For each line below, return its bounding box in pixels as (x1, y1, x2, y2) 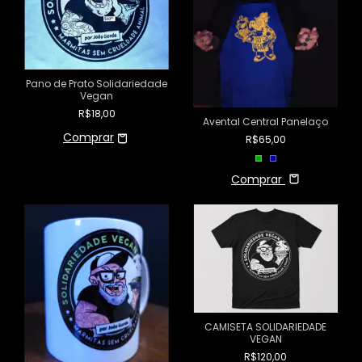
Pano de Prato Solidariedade (26, 77, 167, 91)
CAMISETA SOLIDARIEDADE (204, 319, 326, 334)
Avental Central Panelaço (203, 114, 328, 128)
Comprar (231, 170, 282, 187)
